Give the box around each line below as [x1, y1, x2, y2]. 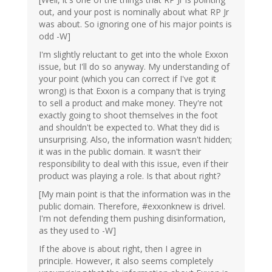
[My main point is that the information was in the [39, 188, 231, 200]
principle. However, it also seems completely [39, 255, 213, 267]
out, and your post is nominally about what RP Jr [39, 6, 229, 18]
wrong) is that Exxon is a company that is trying [39, 85, 225, 97]
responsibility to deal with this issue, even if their [39, 158, 228, 170]
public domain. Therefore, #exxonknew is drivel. [39, 200, 225, 212]
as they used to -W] [39, 225, 116, 237]
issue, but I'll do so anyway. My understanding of [39, 61, 229, 73]
